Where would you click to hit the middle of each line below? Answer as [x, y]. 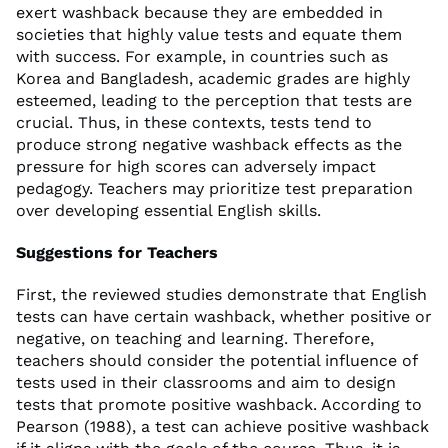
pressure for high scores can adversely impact [196, 166]
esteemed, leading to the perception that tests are [214, 100]
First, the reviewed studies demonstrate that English [221, 294]
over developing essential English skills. [168, 210]
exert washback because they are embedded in [199, 12]
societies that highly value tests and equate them [209, 34]
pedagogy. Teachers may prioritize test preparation [214, 188]
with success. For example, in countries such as [202, 56]
